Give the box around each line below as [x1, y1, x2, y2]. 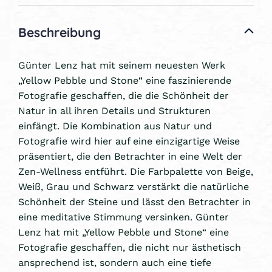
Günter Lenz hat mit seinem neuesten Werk [18, 57, 225, 72]
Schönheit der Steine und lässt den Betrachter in [18, 194, 251, 208]
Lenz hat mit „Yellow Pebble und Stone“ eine [18, 224, 229, 239]
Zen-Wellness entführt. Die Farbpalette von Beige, [18, 163, 253, 178]
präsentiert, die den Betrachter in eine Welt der [18, 148, 242, 163]
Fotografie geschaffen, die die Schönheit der [18, 87, 229, 102]
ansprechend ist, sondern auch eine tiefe [18, 254, 211, 269]
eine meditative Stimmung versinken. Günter [18, 209, 229, 223]
